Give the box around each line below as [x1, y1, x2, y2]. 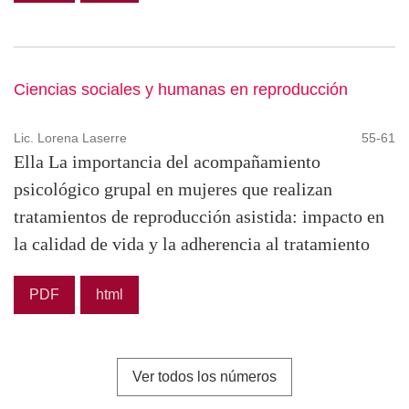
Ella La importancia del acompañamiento [14, 151, 320, 172]
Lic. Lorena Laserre [14, 130, 127, 145]
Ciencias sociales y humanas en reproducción [14, 79, 348, 99]
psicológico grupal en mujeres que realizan [14, 178, 332, 199]
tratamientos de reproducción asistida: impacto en [14, 205, 384, 226]
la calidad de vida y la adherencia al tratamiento [14, 233, 370, 254]
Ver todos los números [132, 368, 277, 384]
